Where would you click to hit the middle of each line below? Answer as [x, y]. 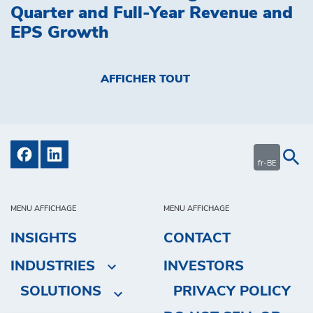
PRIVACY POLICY [232, 292]
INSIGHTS [44, 238]
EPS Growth [60, 33]
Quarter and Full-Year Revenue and [152, 14]
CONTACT [197, 238]
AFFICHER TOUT [145, 79]
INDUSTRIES [53, 266]
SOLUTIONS [61, 292]
